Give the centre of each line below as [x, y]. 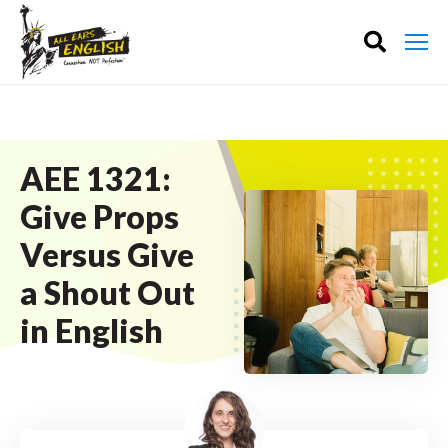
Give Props [99, 216]
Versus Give [107, 254]
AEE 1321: [95, 178]
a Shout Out [107, 292]
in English [91, 330]
